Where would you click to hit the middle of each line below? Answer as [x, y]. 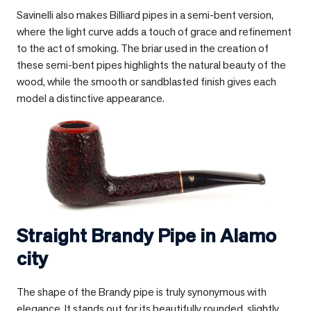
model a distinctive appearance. [91, 98]
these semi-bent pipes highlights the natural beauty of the [151, 65]
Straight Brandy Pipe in [118, 235]
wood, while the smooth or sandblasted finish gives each [146, 82]
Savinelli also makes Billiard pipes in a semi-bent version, [145, 15]
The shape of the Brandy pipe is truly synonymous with [142, 292]
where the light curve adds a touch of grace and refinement [154, 32]
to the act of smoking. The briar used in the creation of [143, 48]
